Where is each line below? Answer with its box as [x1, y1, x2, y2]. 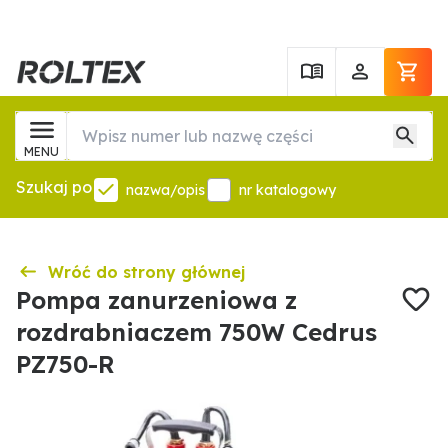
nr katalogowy [239, 181, 336, 199]
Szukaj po [16, 177, 92, 197]
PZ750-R [16, 349, 115, 379]
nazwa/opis [126, 181, 205, 199]
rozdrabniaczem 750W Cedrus [16, 317, 377, 347]
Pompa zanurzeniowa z [16, 285, 297, 315]
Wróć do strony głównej [48, 262, 245, 282]
